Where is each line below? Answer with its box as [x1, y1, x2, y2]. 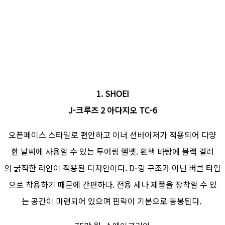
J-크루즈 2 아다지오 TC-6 [68, 104, 157, 117]
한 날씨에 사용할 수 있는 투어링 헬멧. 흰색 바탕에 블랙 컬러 [11, 145, 214, 158]
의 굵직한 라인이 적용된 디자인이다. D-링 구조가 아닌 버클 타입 [4, 162, 221, 174]
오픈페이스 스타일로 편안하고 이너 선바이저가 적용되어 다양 [9, 129, 216, 141]
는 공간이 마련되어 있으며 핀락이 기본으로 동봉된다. [22, 195, 203, 207]
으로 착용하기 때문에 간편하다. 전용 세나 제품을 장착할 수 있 [8, 178, 217, 191]
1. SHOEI [96, 87, 129, 100]
